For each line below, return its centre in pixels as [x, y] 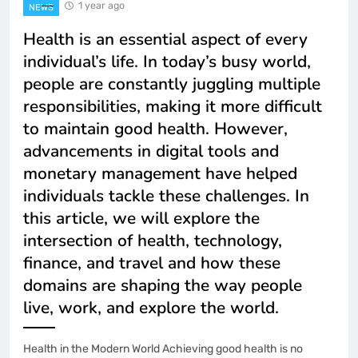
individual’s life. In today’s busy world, [167, 61]
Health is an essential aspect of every [165, 39]
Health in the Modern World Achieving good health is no [163, 348]
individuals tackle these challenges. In [166, 195]
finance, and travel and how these [152, 263]
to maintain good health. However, [155, 128]
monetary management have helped [160, 173]
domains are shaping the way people [163, 285]
